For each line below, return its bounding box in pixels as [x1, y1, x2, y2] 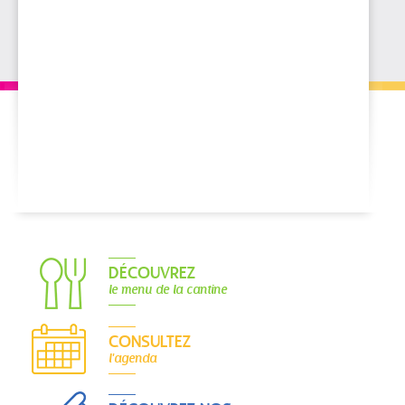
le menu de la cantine [108, 278, 227, 299]
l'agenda [108, 346, 156, 368]
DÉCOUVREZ [108, 264, 195, 284]
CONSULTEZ [108, 332, 191, 353]
